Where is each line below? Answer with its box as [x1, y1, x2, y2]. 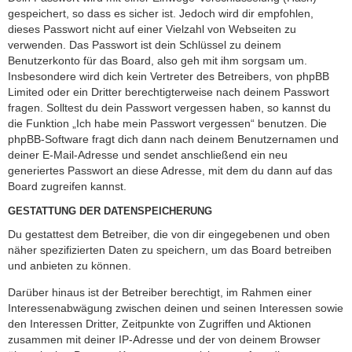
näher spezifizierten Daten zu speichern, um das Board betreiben [8, 243, 332, 256]
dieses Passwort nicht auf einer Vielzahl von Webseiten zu [8, 22, 296, 35]
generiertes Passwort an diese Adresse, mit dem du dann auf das [8, 163, 332, 177]
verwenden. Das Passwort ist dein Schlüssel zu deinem [8, 38, 281, 51]
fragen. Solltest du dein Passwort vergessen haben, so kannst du [8, 101, 331, 114]
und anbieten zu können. [8, 258, 131, 272]
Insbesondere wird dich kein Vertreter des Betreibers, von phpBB [8, 69, 329, 82]
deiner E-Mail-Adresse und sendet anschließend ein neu [8, 148, 288, 161]
